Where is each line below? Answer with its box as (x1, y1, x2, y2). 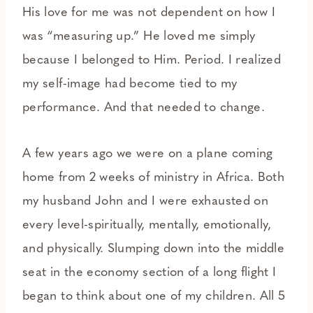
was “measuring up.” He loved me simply (22, 30, 256, 44)
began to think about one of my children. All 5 (22, 290, 286, 304)
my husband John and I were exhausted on (22, 195, 269, 209)
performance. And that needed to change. (22, 101, 265, 115)
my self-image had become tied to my (22, 78, 238, 92)
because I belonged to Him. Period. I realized (22, 54, 282, 68)
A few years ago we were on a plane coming (22, 147, 273, 161)
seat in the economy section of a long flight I (22, 266, 277, 280)
